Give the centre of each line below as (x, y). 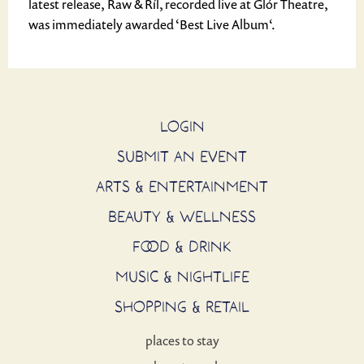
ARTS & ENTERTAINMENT (182, 186)
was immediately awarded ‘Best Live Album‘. (152, 24)
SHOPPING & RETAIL (182, 306)
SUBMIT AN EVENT (182, 156)
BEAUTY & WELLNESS (182, 216)
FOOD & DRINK (182, 246)
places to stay (182, 340)
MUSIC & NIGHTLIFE (182, 276)
